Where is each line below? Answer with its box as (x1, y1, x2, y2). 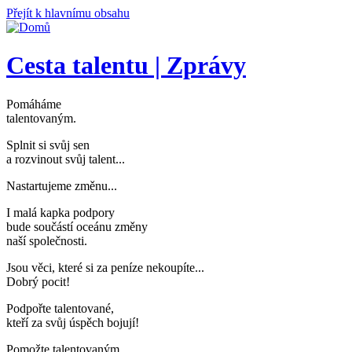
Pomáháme (6, 97, 61, 111)
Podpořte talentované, (6, 301, 114, 315)
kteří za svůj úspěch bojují (6, 315, 135, 329)
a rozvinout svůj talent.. (6, 152, 122, 166)
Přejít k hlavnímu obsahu (6, 6, 130, 20)
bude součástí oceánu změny (6, 219, 148, 233)
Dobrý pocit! (6, 274, 70, 288)
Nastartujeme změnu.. (6, 178, 114, 192)
